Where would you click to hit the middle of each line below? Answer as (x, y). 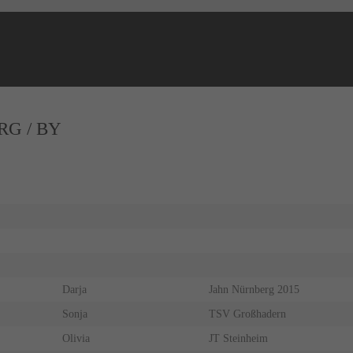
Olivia (76, 339)
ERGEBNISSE (176, 142)
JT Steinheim (238, 339)
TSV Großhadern (247, 314)
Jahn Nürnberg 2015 (254, 290)
